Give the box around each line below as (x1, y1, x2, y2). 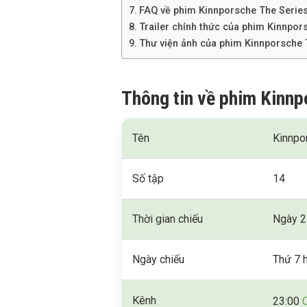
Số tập (132, 172, 164, 185)
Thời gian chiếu (132, 212, 204, 225)
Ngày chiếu (132, 253, 185, 266)
